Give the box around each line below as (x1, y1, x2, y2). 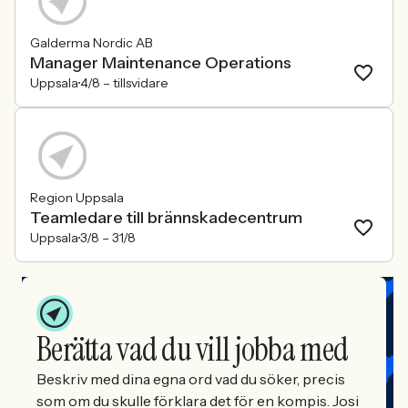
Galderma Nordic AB (30, 35, 153, 51)
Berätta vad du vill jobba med (36, 328, 349, 371)
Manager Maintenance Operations (30, 53, 291, 73)
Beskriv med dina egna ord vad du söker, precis (36, 370, 345, 388)
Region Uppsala (30, 189, 124, 206)
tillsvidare (113, 75, 168, 91)
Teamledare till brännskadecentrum (30, 208, 302, 228)
